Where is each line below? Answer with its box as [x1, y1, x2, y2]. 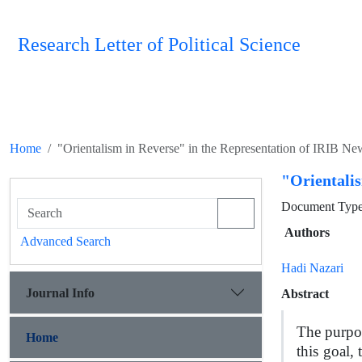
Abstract [281, 286, 329, 301]
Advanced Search [20, 234, 111, 249]
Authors [284, 225, 330, 240]
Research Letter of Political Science [18, 34, 301, 56]
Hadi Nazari [281, 260, 343, 276]
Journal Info [26, 284, 95, 301]
